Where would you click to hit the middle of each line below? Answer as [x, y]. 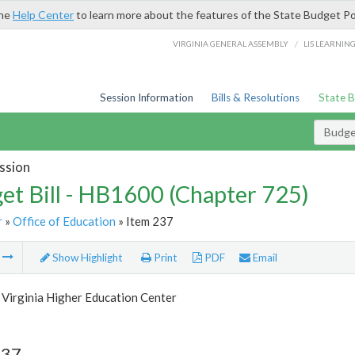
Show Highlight [86, 258]
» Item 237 [144, 221]
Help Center [43, 15]
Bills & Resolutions [256, 97]
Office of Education [64, 221]
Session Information [146, 97]
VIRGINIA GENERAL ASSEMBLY [231, 43]
